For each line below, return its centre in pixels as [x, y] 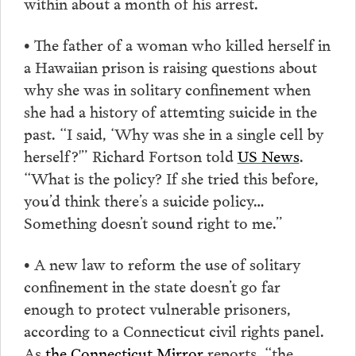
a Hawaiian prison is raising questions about [170, 66]
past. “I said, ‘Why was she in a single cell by [173, 133]
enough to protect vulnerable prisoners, [157, 307]
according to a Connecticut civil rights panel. [174, 329]
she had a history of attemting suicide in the [170, 111]
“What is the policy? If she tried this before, [171, 178]
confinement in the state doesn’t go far [152, 285]
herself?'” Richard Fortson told [130, 155]
